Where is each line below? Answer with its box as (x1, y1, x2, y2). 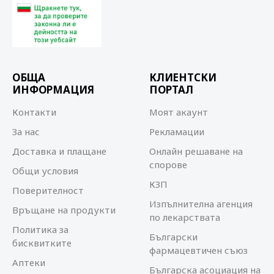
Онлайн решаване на (149, 145, 243, 157)
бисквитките (12, 237, 72, 249)
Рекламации (149, 125, 204, 138)
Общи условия (12, 165, 78, 177)
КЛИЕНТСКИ (149, 70, 217, 84)
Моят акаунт (149, 106, 208, 118)
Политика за (12, 223, 68, 235)
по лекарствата (149, 211, 220, 223)
